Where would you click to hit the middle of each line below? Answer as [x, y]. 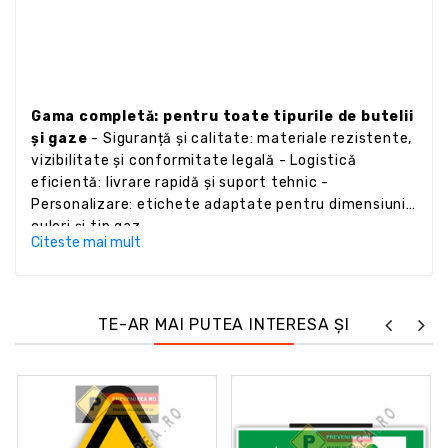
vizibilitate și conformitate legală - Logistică [194, 160]
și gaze [59, 138]
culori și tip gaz [86, 226]
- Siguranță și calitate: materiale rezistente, [250, 138]
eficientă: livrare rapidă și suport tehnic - [180, 182]
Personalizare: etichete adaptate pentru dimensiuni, [220, 204]
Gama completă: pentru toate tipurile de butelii [222, 116]
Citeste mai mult [86, 242]
